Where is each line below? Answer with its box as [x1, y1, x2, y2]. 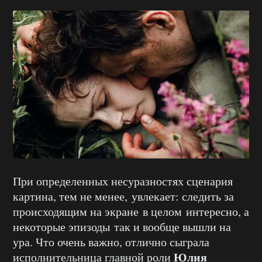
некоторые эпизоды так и [13, 218, 143, 235]
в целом [139, 203, 182, 219]
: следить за [175, 188, 234, 204]
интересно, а [182, 203, 249, 219]
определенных [36, 173, 108, 189]
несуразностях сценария [108, 173, 233, 189]
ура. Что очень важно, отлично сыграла [13, 233, 209, 250]
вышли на [180, 218, 231, 235]
